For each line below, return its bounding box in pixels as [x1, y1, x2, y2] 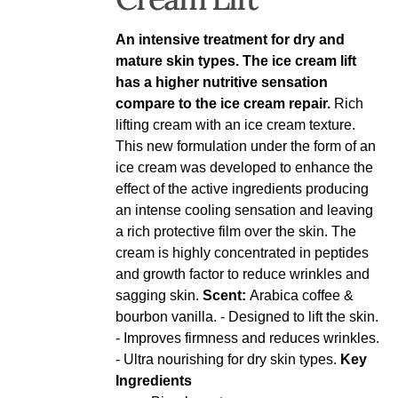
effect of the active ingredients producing [115, 180, 370, 196]
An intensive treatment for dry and [115, 31, 346, 47]
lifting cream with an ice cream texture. [115, 116, 356, 132]
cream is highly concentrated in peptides [115, 244, 370, 260]
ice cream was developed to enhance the [115, 159, 374, 175]
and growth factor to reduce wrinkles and [115, 266, 370, 282]
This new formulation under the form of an [115, 138, 377, 154]
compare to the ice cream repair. [115, 95, 331, 111]
